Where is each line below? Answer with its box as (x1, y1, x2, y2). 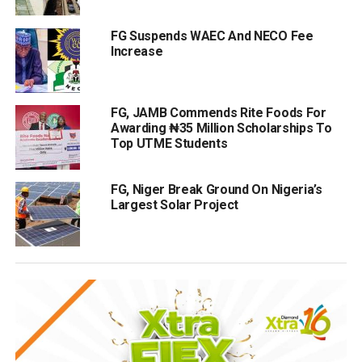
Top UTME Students (110, 135, 228, 151)
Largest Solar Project (110, 196, 239, 213)
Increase (110, 43, 163, 59)
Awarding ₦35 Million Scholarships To (110, 120, 332, 136)
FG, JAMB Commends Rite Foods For (110, 104, 326, 120)
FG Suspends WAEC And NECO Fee (110, 27, 314, 44)
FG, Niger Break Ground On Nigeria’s (110, 181, 322, 197)
